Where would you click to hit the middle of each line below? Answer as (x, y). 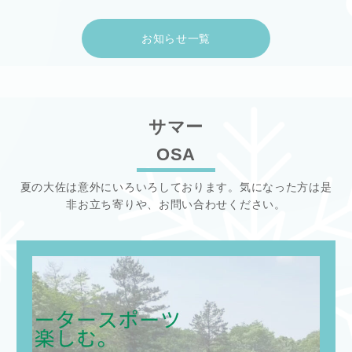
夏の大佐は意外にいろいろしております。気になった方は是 (176, 187)
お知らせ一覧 (176, 39)
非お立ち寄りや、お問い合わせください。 (176, 205)
